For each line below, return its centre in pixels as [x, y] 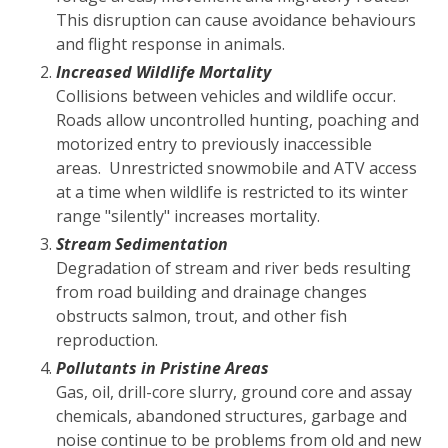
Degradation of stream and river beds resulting [233, 267]
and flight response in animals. [170, 43]
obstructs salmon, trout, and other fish [201, 315]
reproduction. [107, 339]
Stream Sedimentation [142, 243]
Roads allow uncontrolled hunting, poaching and [237, 119]
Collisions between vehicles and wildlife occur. [228, 95]
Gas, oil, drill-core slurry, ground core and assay [234, 391]
